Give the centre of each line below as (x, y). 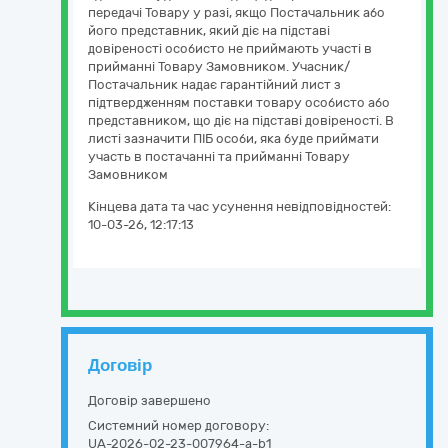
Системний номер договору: (178, 425)
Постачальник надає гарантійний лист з (214, 84)
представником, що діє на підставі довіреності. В (241, 120)
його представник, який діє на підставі (209, 30)
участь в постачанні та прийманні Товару (219, 156)
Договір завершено (149, 400)
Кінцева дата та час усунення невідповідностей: (239, 206)
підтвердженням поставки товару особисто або (239, 102)
